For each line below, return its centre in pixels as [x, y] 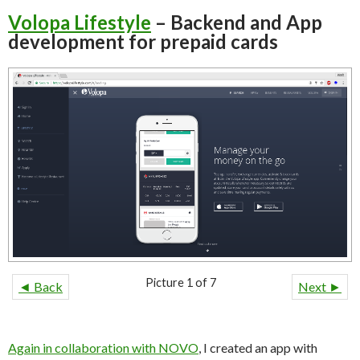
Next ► [320, 287]
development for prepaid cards [143, 41]
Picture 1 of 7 [180, 283]
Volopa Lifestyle [80, 22]
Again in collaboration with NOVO [103, 348]
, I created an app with [258, 348]
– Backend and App [237, 22]
